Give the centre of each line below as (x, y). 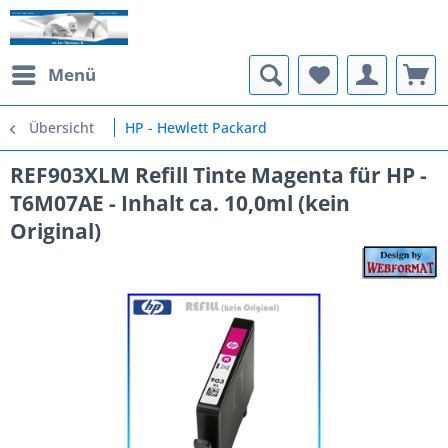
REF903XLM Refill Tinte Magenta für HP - (218, 175)
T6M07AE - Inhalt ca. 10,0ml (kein (180, 203)
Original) (55, 231)
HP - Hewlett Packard (196, 127)
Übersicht (61, 127)
